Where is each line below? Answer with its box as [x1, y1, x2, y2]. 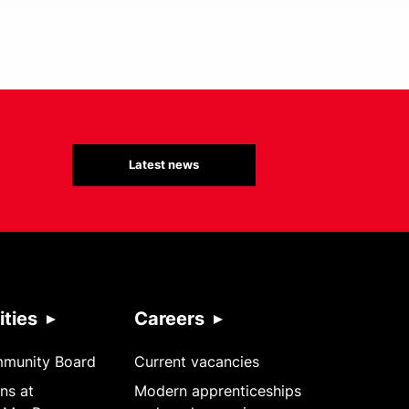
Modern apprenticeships [133, 381, 301, 400]
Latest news [129, 156, 200, 172]
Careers [133, 307, 204, 330]
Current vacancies [133, 351, 259, 371]
